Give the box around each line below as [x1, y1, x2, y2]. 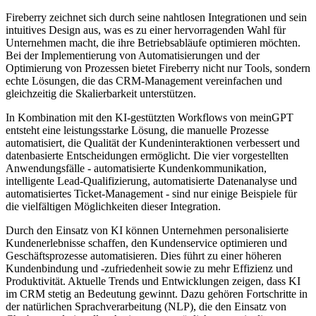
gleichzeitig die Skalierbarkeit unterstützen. [6, 87, 196, 100]
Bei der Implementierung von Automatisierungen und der [6, 49, 260, 62]
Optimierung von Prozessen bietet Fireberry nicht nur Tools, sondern [6, 62, 310, 75]
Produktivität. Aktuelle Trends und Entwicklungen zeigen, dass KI [6, 275, 300, 288]
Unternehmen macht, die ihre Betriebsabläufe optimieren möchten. [6, 37, 300, 49]
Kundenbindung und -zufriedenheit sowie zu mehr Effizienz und [6, 262, 293, 275]
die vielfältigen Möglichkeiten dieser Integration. [6, 200, 221, 213]
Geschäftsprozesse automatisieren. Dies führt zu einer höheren [6, 250, 281, 262]
